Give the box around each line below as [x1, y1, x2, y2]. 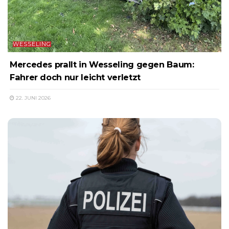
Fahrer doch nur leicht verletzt [10, 72, 141, 83]
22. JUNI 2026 [14, 95, 51, 102]
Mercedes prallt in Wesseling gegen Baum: [10, 59, 194, 70]
